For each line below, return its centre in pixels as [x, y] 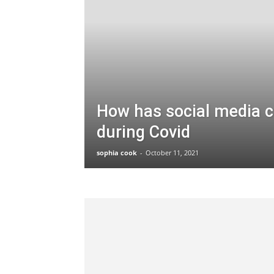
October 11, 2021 [172, 153]
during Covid [143, 132]
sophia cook [117, 153]
